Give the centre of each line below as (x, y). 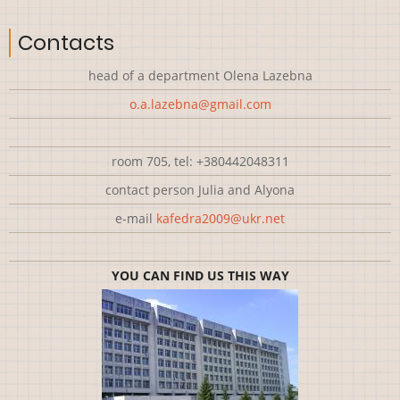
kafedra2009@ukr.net (221, 219)
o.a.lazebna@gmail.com (200, 104)
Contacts (66, 43)
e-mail (136, 219)
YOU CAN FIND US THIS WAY (200, 276)
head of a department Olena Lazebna (200, 76)
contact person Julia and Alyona (200, 190)
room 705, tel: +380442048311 (200, 162)
